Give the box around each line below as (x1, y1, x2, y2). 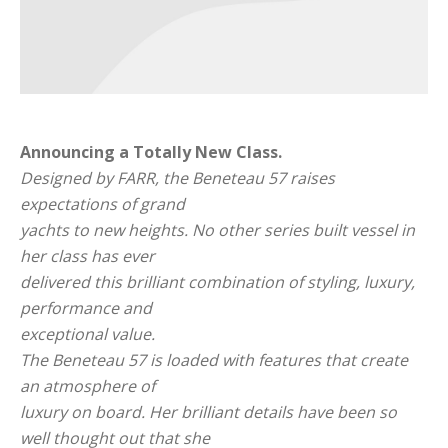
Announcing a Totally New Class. (20, 140, 282, 163)
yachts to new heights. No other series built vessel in (20, 218, 415, 241)
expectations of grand (20, 192, 185, 215)
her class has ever (20, 244, 155, 267)
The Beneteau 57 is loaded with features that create (20, 348, 408, 371)
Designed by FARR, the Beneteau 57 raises (20, 166, 335, 189)
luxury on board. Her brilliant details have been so (20, 400, 397, 423)
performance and (20, 296, 152, 319)
